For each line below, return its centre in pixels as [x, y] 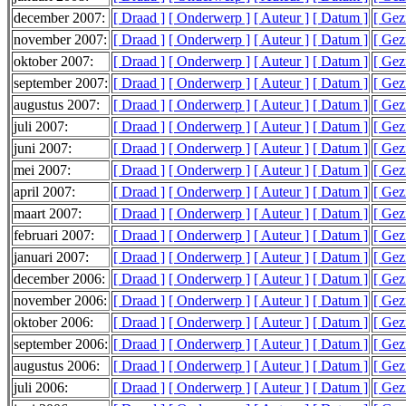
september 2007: [61, 83]
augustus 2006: [57, 366]
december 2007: [59, 18]
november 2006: [60, 301]
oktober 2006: [53, 323]
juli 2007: [41, 127]
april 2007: [44, 192]
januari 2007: [51, 257]
